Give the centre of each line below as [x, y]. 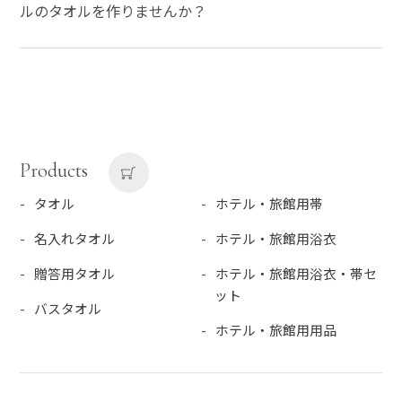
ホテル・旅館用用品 [276, 329]
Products [54, 171]
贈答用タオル [75, 273]
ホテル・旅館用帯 [269, 204]
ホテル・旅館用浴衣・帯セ [296, 273]
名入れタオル [75, 239]
